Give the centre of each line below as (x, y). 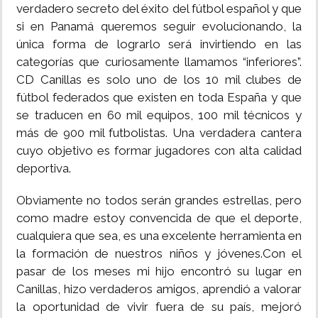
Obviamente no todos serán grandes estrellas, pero (159, 201)
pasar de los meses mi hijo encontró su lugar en (159, 272)
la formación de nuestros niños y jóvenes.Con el (159, 254)
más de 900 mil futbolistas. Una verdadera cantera (159, 133)
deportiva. (44, 169)
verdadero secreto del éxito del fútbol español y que (159, 9)
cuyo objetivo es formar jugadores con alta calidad (159, 151)
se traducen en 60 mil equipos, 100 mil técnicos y (159, 115)
